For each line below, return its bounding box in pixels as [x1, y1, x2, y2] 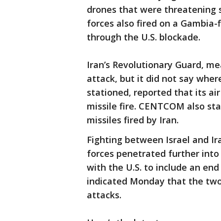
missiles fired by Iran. [87, 114, 181, 126]
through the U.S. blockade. [87, 31, 200, 43]
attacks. [87, 189, 124, 201]
